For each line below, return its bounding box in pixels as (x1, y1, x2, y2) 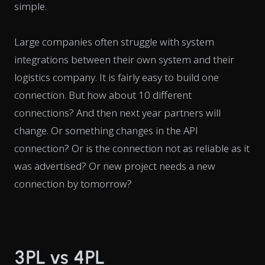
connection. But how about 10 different (14, 88, 192, 102)
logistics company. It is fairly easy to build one (14, 70, 219, 84)
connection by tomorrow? (14, 176, 132, 190)
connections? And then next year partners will (14, 105, 221, 119)
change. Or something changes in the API (14, 123, 198, 137)
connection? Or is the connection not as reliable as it (14, 141, 250, 155)
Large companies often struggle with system (14, 34, 214, 49)
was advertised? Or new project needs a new (14, 159, 215, 173)
